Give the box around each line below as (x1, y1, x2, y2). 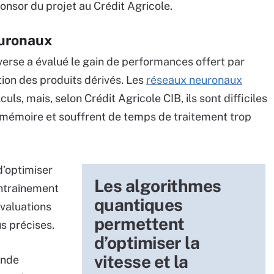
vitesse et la (94, 251, 188, 272)
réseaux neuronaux (146, 73, 242, 86)
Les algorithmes (94, 176, 221, 196)
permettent (94, 213, 185, 234)
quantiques (94, 194, 183, 215)
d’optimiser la (94, 232, 200, 253)
